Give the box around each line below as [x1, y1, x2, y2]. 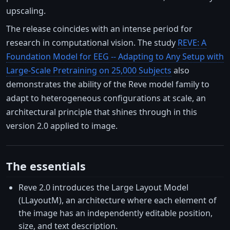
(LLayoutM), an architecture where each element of [18, 195, 217, 206]
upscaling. [6, 5, 46, 16]
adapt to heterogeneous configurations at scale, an [6, 92, 206, 104]
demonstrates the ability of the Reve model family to [6, 78, 209, 90]
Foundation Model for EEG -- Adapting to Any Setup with [6, 50, 224, 62]
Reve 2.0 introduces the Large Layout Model [18, 182, 188, 194]
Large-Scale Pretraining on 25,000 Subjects [6, 64, 171, 76]
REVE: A [178, 36, 206, 48]
